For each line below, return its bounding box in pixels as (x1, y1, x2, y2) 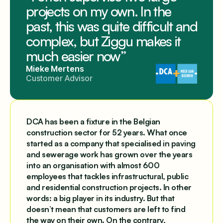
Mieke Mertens (26, 64, 84, 74)
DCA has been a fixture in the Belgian (26, 116, 160, 126)
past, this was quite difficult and (26, 17, 197, 35)
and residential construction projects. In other (26, 182, 192, 192)
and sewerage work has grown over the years (26, 149, 192, 159)
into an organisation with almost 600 (26, 160, 159, 170)
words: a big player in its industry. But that (26, 193, 175, 203)
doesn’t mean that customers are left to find (26, 204, 185, 214)
